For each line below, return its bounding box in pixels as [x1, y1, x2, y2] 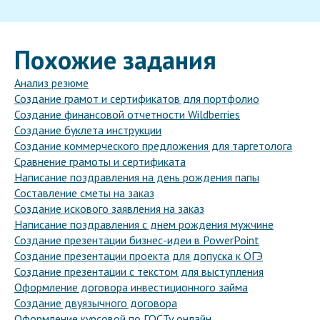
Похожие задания [14, 43, 216, 77]
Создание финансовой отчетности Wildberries [14, 107, 240, 122]
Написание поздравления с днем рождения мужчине [14, 217, 274, 232]
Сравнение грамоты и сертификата [14, 154, 186, 169]
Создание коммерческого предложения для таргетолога [14, 139, 292, 154]
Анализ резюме [14, 76, 89, 91]
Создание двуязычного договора [14, 296, 177, 311]
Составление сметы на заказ [14, 186, 154, 201]
